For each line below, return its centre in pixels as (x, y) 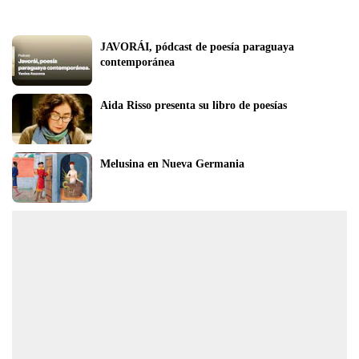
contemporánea (137, 62)
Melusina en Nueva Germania (172, 163)
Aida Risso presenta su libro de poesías (194, 105)
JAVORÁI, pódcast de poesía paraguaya (197, 46)
